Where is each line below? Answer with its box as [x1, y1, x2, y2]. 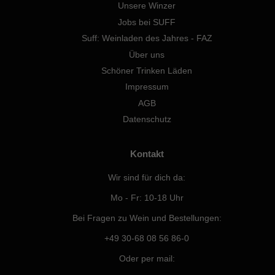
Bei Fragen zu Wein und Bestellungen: [72, 214, 222, 223]
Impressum [125, 82, 169, 92]
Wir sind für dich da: [108, 173, 185, 183]
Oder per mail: [118, 254, 175, 264]
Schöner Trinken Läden [101, 66, 192, 76]
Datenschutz [122, 115, 171, 125]
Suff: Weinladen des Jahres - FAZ [81, 34, 212, 44]
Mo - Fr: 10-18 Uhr [110, 193, 184, 203]
